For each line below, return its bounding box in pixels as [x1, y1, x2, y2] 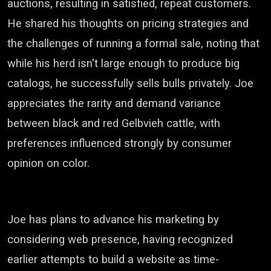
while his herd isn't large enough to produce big [7, 57, 240, 70]
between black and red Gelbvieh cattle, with [7, 117, 220, 130]
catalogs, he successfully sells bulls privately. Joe [7, 77, 253, 90]
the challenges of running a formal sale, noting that [7, 37, 260, 50]
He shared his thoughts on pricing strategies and [7, 17, 249, 30]
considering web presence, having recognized [7, 233, 233, 246]
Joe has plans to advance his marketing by [7, 213, 219, 226]
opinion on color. [7, 157, 90, 170]
